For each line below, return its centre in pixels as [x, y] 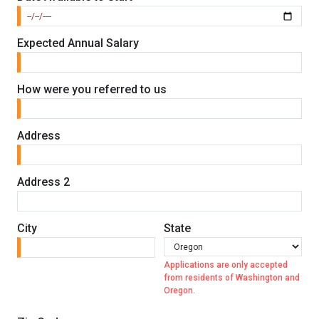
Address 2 [43, 182]
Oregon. [179, 291]
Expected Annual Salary [78, 43]
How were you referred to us [92, 90]
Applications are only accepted [226, 265]
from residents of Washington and [232, 278]
